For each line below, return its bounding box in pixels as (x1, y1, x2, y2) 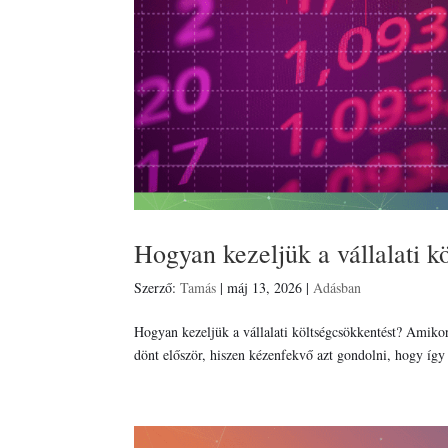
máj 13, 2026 (227, 277, 303, 297)
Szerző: (134, 277, 181, 297)
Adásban (313, 277, 362, 297)
